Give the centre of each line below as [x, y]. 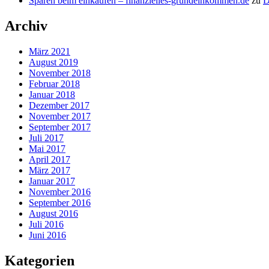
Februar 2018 [54, 83]
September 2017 [60, 127]
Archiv [26, 26]
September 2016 [60, 202]
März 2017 [50, 170]
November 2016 [60, 192]
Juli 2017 [46, 138]
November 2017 [60, 116]
